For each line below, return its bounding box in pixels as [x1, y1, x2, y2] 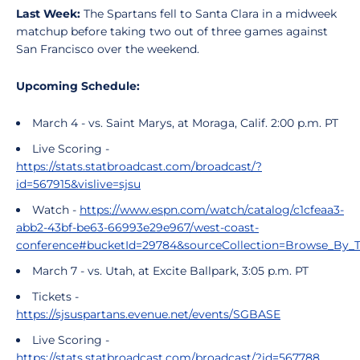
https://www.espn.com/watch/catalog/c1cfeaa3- [80, 202, 344, 217]
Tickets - [32, 289, 79, 304]
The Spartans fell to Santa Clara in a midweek [84, 6, 337, 21]
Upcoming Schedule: [16, 79, 140, 93]
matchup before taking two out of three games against [16, 24, 328, 39]
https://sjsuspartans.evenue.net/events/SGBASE [16, 307, 280, 321]
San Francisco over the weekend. [16, 42, 199, 56]
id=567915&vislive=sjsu [16, 177, 141, 191]
